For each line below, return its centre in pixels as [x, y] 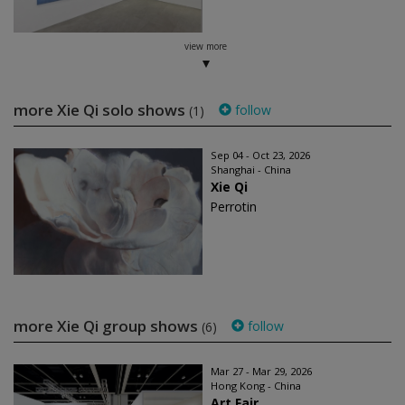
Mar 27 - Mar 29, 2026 [261, 371]
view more [205, 46]
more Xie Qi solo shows [101, 110]
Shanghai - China [251, 170]
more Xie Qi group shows [108, 326]
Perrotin [233, 207]
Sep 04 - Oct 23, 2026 [260, 155]
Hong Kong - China [256, 386]
